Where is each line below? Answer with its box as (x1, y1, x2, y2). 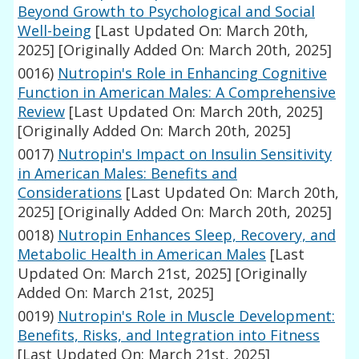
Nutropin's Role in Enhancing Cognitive (58, 63, 328, 83)
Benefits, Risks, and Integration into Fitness (18, 325, 321, 345)
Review (18, 102, 66, 122)
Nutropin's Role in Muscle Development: (58, 306, 336, 326)
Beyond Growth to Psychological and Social (18, 2, 316, 22)
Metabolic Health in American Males (18, 244, 267, 264)
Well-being (18, 21, 92, 41)
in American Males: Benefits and (18, 163, 238, 184)
